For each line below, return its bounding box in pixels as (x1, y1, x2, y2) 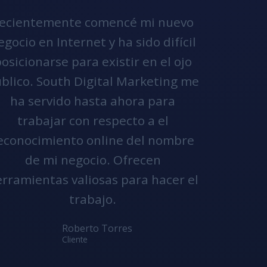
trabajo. (69, 191, 117, 207)
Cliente (62, 234, 88, 245)
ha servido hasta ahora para (10, 92, 176, 109)
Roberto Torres (62, 222, 133, 235)
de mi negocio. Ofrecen (24, 151, 161, 168)
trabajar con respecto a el (17, 112, 169, 129)
